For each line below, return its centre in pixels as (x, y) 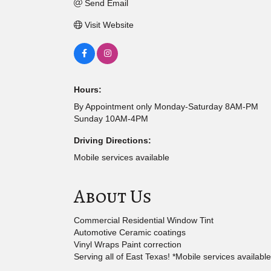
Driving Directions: (113, 141)
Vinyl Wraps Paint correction (128, 245)
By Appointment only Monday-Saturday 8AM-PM (166, 107)
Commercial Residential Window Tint (144, 220)
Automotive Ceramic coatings (130, 233)
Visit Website (109, 25)
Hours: (88, 90)
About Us (113, 196)
